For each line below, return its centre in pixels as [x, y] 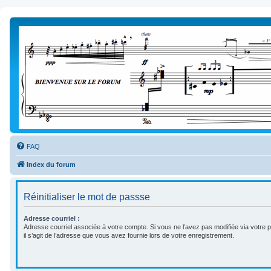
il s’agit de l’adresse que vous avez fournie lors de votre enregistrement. [129, 235]
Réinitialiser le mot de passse [87, 197]
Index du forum [51, 165]
